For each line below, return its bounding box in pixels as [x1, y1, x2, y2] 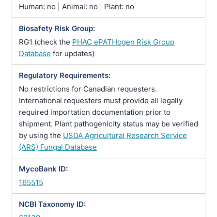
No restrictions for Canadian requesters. [19, 84, 157, 93]
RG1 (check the [19, 37, 72, 46]
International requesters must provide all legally [19, 96, 183, 105]
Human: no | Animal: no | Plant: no [19, 2, 134, 11]
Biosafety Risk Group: [19, 24, 95, 33]
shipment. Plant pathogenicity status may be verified [19, 119, 198, 128]
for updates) [51, 49, 94, 58]
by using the [19, 131, 63, 140]
